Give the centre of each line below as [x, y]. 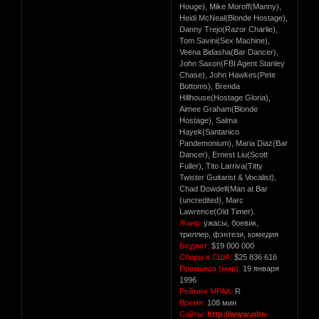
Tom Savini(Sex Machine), [225, 40]
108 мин [221, 302]
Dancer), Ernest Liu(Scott [224, 154]
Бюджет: [195, 245]
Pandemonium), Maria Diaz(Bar [234, 143]
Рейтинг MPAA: [206, 291]
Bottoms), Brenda [210, 86]
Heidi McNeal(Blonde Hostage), [234, 17]
